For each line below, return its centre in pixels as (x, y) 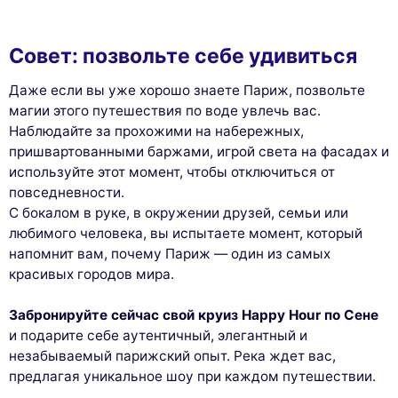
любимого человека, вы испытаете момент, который (186, 233)
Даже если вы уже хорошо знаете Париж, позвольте (187, 90)
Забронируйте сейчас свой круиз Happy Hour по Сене (194, 314)
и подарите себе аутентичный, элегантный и (158, 335)
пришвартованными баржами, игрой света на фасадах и (199, 151)
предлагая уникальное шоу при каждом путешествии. (192, 376)
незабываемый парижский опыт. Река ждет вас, (172, 355)
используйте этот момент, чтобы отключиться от (172, 171)
